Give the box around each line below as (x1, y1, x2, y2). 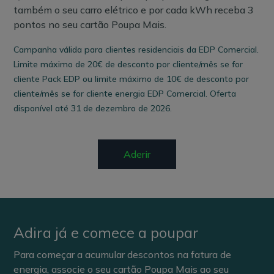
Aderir (124, 148, 150, 160)
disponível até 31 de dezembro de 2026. (13, 103, 172, 114)
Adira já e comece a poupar (13, 223, 199, 242)
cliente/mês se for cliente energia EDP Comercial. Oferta (13, 88, 237, 99)
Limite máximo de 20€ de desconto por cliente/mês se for (13, 59, 243, 70)
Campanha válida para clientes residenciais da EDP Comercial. (13, 44, 259, 55)
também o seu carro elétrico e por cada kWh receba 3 (13, 4, 254, 16)
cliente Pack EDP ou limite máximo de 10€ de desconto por (13, 73, 250, 84)
